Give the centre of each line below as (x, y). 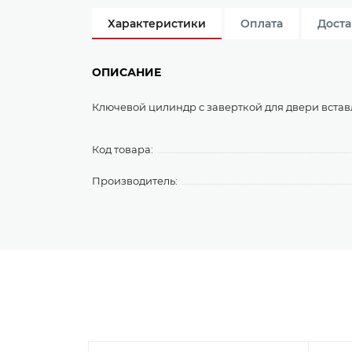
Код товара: (123, 149)
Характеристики (157, 24)
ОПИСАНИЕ (126, 72)
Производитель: (135, 181)
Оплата (262, 24)
